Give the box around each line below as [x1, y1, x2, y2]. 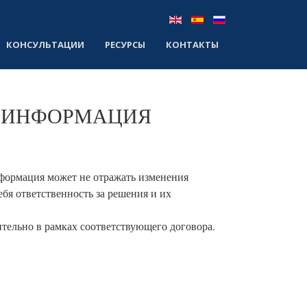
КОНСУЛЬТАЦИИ [5, 38, 84, 51]
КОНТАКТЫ [165, 38, 219, 51]
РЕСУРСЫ [104, 38, 145, 51]
